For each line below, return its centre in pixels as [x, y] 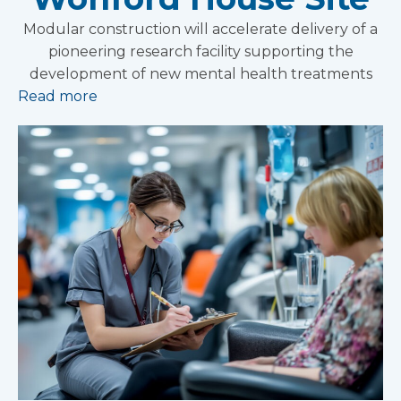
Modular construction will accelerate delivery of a [200, 30]
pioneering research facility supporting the [200, 52]
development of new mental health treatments [200, 74]
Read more [58, 97]
